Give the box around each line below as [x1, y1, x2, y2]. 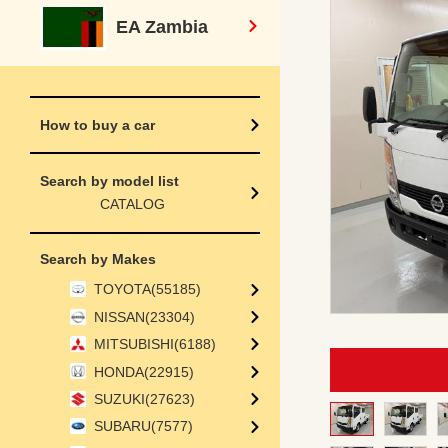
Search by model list [40, 173, 179, 190]
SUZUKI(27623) [94, 390, 195, 407]
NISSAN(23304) [94, 308, 195, 325]
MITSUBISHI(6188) [94, 336, 216, 353]
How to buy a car [40, 117, 155, 134]
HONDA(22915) [94, 363, 194, 380]
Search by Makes [40, 251, 156, 268]
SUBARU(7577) [94, 418, 193, 435]
